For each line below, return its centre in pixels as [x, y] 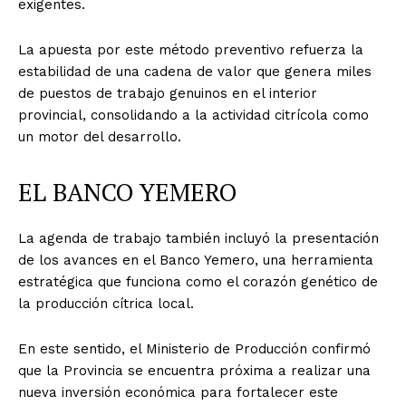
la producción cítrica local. [106, 303]
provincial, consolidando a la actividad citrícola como [193, 115]
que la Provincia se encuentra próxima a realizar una [194, 370]
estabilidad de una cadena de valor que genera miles [195, 71]
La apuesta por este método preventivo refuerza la [191, 49]
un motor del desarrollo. [100, 136]
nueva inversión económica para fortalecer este [178, 392]
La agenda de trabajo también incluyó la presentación [198, 238]
